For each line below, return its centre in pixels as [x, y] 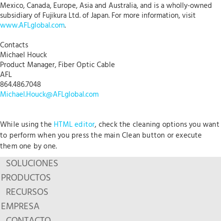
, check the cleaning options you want [157, 125]
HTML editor [74, 125]
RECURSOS [27, 192]
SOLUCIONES [32, 164]
